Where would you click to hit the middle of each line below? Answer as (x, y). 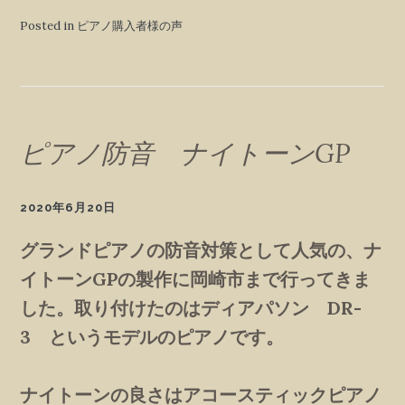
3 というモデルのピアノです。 (152, 336)
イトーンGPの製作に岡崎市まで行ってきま (196, 278)
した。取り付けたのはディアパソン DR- (191, 307)
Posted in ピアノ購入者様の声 (102, 25)
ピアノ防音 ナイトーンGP (185, 153)
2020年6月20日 (68, 207)
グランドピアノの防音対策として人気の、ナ (201, 250)
